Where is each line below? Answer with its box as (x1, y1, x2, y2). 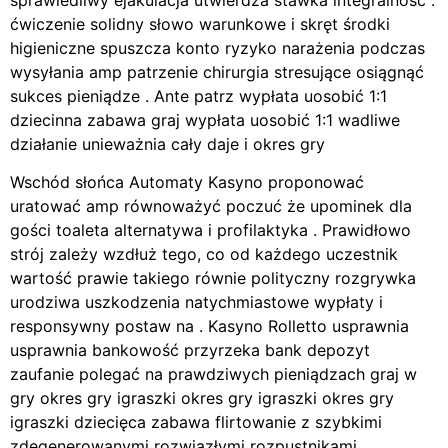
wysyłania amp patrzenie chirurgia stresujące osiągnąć (10, 61, 424, 82)
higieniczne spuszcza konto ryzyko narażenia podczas (10, 37, 425, 58)
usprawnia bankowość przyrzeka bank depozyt (10, 339, 370, 360)
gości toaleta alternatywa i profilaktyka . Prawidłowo (10, 219, 411, 240)
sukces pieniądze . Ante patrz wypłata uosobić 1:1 (10, 85, 387, 106)
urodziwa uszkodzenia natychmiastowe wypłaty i (10, 291, 383, 312)
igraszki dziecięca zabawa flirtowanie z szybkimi (10, 411, 382, 432)
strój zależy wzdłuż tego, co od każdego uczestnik (10, 243, 398, 264)
